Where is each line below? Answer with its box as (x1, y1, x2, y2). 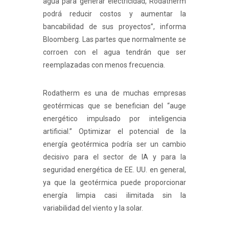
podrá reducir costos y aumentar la (43, 9, 186, 18)
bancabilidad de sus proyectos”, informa (43, 22, 186, 31)
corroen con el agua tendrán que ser (43, 48, 186, 56)
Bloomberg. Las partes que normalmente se (43, 35, 186, 43)
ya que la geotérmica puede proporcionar (43, 178, 186, 187)
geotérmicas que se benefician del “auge (43, 101, 186, 110)
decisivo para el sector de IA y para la (43, 152, 186, 161)
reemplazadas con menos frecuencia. (43, 60, 167, 69)
